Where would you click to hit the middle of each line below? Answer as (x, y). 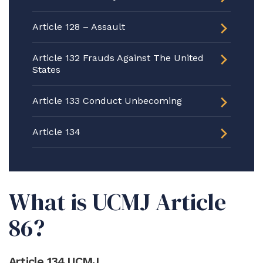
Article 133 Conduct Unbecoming (107, 101)
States (46, 70)
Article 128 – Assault (79, 27)
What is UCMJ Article (117, 202)
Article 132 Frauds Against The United (118, 58)
